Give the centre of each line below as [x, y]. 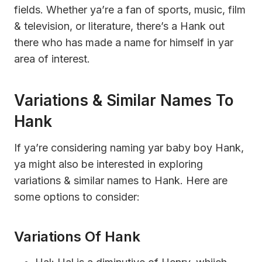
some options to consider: [77, 196]
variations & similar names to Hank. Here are [121, 180]
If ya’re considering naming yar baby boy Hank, [129, 147]
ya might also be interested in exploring [108, 164]
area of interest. [52, 58]
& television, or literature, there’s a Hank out [119, 26]
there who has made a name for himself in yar [124, 42]
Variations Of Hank [77, 236]
